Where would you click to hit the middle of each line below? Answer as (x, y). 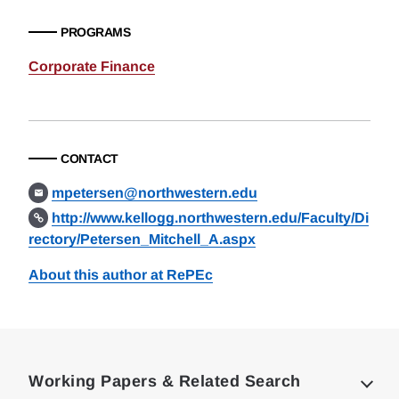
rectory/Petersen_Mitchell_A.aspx (142, 239)
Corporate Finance (92, 66)
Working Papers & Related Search (165, 381)
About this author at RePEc (121, 275)
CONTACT (90, 159)
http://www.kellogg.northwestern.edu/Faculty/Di (211, 218)
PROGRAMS (95, 32)
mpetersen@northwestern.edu (155, 193)
